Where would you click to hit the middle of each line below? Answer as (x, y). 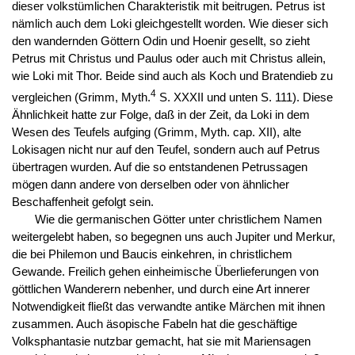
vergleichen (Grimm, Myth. (81, 97)
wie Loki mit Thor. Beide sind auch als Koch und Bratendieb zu (172, 76)
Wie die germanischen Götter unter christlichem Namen (178, 219)
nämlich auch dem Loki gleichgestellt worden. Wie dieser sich (170, 23)
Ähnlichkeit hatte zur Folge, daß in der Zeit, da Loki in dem (160, 115)
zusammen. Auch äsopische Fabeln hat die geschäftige (154, 324)
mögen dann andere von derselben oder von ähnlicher (150, 184)
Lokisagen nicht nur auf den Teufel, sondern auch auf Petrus (166, 149)
